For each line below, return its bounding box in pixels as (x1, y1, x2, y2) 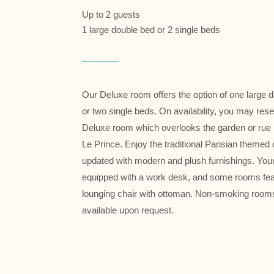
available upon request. (82, 204, 174, 215)
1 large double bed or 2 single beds (82, 24, 221, 35)
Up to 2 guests (82, 9, 141, 20)
